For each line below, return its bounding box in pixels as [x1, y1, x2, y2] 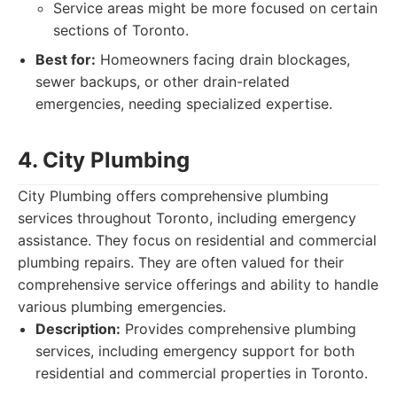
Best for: [35, 51, 96, 68]
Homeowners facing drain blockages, [96, 51, 350, 68]
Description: [35, 320, 121, 338]
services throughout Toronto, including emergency [18, 209, 356, 227]
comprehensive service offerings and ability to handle [18, 276, 378, 293]
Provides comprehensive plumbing [121, 320, 356, 338]
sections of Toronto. [53, 21, 189, 39]
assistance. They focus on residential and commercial [18, 231, 377, 249]
